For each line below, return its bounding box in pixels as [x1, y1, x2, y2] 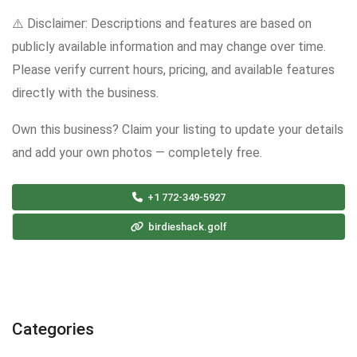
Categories [12, 320, 94, 339]
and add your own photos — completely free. [12, 145, 262, 161]
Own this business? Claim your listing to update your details [12, 122, 343, 138]
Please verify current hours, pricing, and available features [12, 62, 335, 78]
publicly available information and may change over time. [12, 39, 326, 55]
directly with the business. [12, 85, 159, 101]
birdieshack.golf [146, 221, 227, 233]
